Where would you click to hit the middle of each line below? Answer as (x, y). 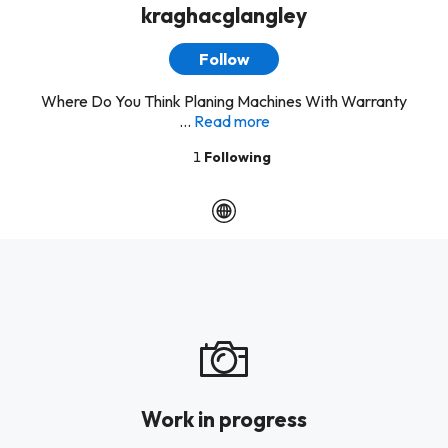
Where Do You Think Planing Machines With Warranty (224, 101)
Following (237, 157)
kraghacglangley (224, 15)
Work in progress (224, 419)
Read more (231, 121)
